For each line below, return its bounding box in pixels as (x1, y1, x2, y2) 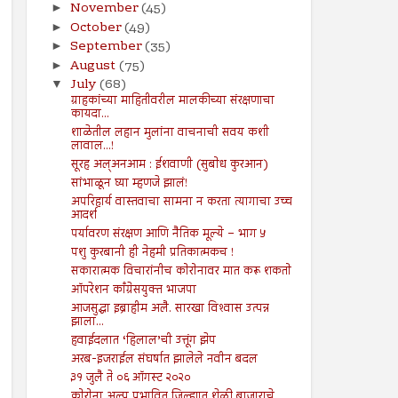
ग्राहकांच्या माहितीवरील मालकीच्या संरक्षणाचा (70, 92, 275, 112)
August (69, 55, 119, 77)
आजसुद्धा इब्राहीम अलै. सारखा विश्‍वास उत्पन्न (70, 299, 269, 320)
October (69, 17, 124, 39)
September (69, 36, 145, 58)
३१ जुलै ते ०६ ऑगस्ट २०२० (70, 369, 191, 389)
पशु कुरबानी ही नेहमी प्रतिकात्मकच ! (70, 243, 234, 264)
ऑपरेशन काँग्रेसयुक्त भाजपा (70, 281, 196, 301)
